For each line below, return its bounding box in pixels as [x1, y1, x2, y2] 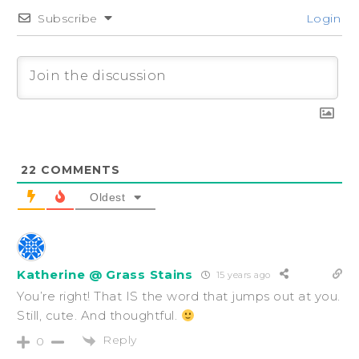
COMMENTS [37, 163, 120, 178]
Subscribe [38, 11, 98, 26]
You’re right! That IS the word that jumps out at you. [17, 288, 341, 305]
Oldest [90, 191, 125, 204]
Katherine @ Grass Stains [17, 266, 193, 282]
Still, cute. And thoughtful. [17, 308, 181, 324]
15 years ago [213, 268, 271, 280]
